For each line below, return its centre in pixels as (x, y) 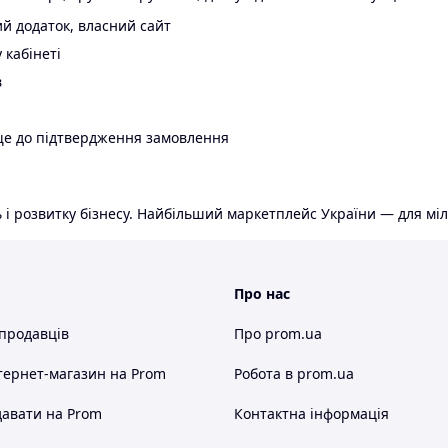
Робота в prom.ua (294, 374)
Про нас (262, 294)
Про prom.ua (278, 334)
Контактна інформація (311, 414)
